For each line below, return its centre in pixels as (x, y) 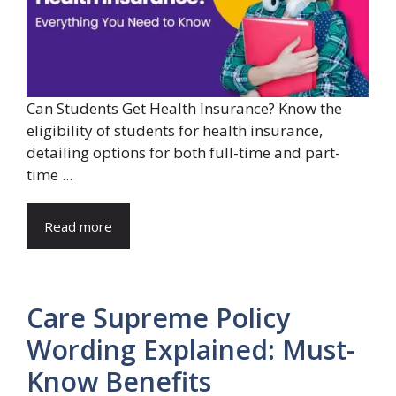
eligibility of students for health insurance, (175, 130)
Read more (78, 226)
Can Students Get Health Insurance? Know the (184, 108)
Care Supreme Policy (158, 317)
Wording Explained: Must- (191, 349)
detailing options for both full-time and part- (183, 152)
